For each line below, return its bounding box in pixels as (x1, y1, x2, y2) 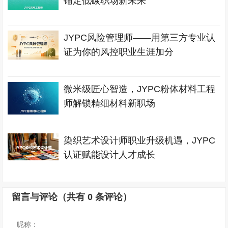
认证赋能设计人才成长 (64, 150, 156, 160)
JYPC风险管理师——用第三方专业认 (64, 33, 216, 43)
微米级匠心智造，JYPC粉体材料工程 (64, 84, 216, 94)
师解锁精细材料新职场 (64, 98, 156, 108)
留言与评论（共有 (12, 192, 88, 202)
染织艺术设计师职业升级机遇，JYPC (64, 135, 216, 146)
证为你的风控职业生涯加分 (64, 47, 174, 57)
